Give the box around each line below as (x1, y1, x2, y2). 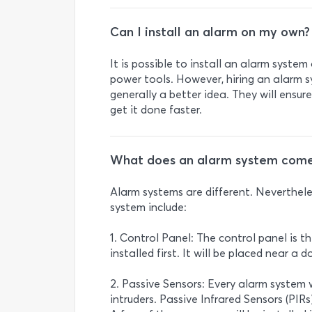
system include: (110, 200, 187, 214)
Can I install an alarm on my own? (110, 24, 310, 40)
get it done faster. (110, 103, 202, 117)
